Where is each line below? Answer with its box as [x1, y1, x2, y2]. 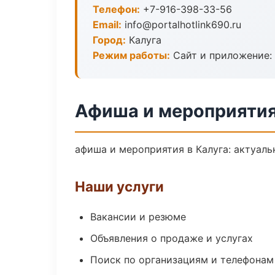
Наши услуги [75, 178, 164, 195]
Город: [93, 34, 126, 46]
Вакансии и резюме [90, 211, 186, 223]
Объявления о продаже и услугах [90, 232, 253, 244]
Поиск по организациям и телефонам [90, 254, 274, 266]
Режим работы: [93, 49, 170, 61]
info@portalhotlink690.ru [122, 18, 241, 31]
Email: [93, 18, 122, 31]
